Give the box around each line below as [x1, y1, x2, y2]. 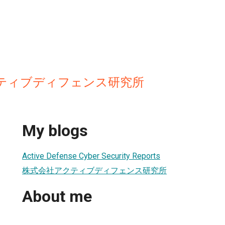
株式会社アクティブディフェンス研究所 [22, 165, 167, 175]
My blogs [22, 121, 88, 141]
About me [22, 187, 92, 206]
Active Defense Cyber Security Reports [22, 151, 160, 161]
